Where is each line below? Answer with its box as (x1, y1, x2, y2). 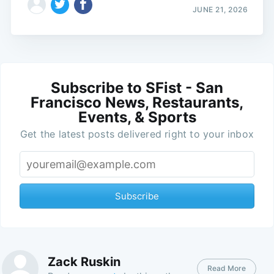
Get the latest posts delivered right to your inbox (20, 127, 254, 140)
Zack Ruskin (47, 254, 120, 270)
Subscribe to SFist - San (51, 78, 223, 97)
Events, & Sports (78, 108, 196, 126)
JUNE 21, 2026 (192, 4, 248, 14)
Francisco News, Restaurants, (31, 93, 243, 111)
